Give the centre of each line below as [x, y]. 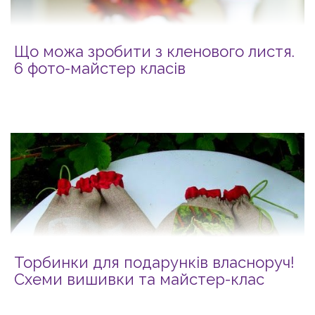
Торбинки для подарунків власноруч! [154, 262]
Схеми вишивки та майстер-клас [139, 279]
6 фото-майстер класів [100, 68]
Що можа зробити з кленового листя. [154, 51]
